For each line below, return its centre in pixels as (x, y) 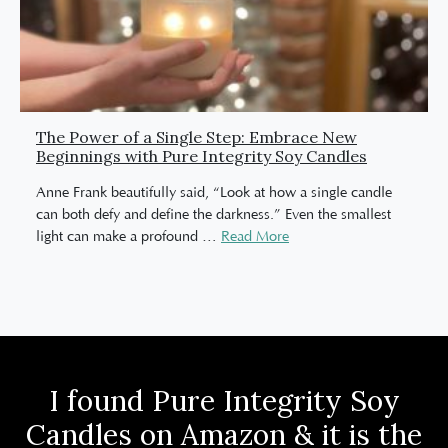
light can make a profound (119, 236)
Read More (255, 237)
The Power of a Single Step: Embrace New (196, 136)
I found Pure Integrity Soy (224, 401)
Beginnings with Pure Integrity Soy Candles (201, 155)
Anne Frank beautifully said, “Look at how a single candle (214, 192)
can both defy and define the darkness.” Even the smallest (213, 214)
